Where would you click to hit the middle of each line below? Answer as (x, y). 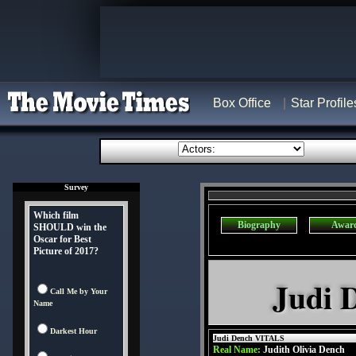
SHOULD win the (70, 227)
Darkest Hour (74, 331)
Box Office (242, 103)
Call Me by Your (79, 291)
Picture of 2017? (66, 251)
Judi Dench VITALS (249, 338)
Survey (76, 187)
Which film (56, 215)
